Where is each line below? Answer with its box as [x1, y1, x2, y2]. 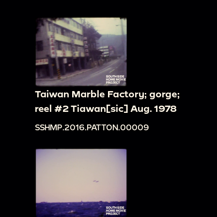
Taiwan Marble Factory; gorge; [35, 88, 180, 100]
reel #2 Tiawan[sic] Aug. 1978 [35, 103, 177, 114]
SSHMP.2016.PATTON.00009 [35, 123, 149, 132]
